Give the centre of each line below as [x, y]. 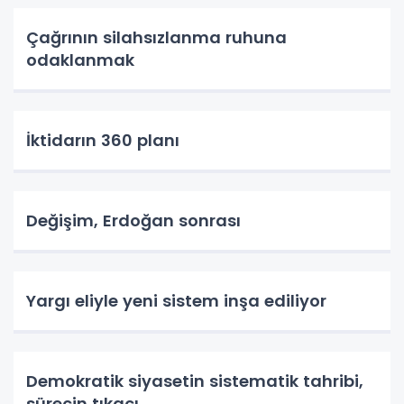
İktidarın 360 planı [103, 141]
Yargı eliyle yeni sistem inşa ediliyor [176, 301]
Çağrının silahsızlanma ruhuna [156, 38]
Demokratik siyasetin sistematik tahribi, [195, 381]
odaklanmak [80, 60]
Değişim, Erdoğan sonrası [133, 221]
